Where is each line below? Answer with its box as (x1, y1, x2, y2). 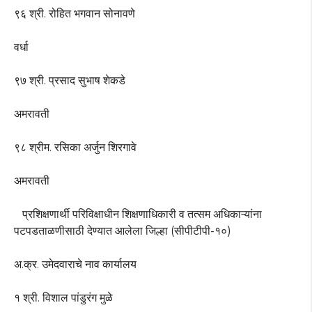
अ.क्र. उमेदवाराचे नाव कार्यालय (14, 258, 136, 272)
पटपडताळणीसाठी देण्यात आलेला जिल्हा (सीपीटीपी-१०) (14, 224, 231, 238)
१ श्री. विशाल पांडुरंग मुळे (14, 291, 113, 305)
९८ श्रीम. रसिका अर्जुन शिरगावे (14, 141, 136, 155)
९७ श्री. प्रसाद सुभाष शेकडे (14, 74, 125, 88)
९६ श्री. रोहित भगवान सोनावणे (14, 7, 135, 21)
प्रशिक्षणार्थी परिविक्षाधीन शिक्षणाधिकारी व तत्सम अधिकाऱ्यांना (14, 208, 262, 221)
